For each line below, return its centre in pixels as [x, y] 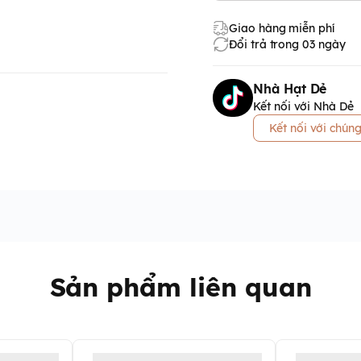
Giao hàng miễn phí [282, 28]
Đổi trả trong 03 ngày [287, 44]
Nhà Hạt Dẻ [290, 89]
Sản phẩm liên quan [180, 287]
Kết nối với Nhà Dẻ [303, 106]
